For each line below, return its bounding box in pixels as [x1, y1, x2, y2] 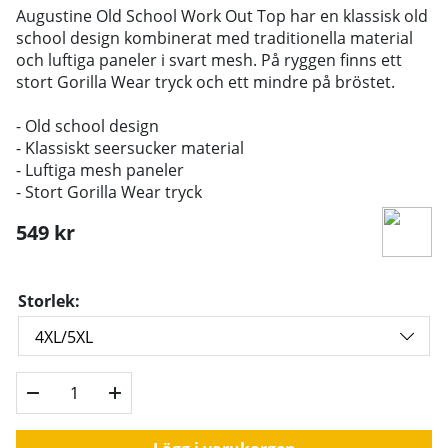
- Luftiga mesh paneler [16, 158, 184, 181]
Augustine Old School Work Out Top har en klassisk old [16, 4, 428, 27]
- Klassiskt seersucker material [16, 136, 244, 159]
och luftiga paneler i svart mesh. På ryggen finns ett [16, 48, 402, 71]
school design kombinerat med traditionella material [16, 26, 413, 49]
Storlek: [18, 289, 80, 312]
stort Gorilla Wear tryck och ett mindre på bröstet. [16, 70, 395, 93]
